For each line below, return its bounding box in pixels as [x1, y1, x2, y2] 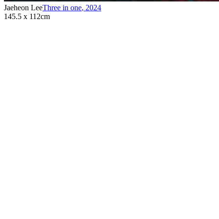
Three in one [43, 3, 82, 12]
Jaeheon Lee [4, 3, 43, 12]
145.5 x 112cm [4, 12, 50, 21]
